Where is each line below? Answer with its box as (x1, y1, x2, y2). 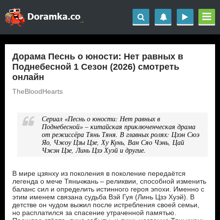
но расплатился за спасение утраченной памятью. (12, 209, 176, 217)
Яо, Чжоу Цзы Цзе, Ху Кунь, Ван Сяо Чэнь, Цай (42, 137, 184, 147)
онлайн (12, 72, 44, 82)
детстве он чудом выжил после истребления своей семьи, (12, 201, 199, 209)
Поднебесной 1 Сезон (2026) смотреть (12, 62, 179, 72)
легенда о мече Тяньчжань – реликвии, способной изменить (12, 177, 206, 185)
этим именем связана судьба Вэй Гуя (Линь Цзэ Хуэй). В (12, 193, 194, 201)
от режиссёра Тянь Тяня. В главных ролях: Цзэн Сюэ (42, 130, 199, 139)
